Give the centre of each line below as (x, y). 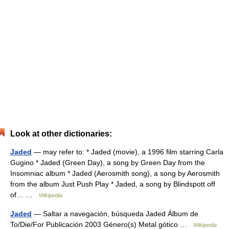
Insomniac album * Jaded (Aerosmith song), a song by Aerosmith (115, 173)
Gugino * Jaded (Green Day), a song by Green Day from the (108, 163)
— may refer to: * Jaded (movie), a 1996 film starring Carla (128, 152)
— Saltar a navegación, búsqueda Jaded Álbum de (115, 214)
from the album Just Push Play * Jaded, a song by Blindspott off (113, 184)
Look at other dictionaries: (61, 134)
